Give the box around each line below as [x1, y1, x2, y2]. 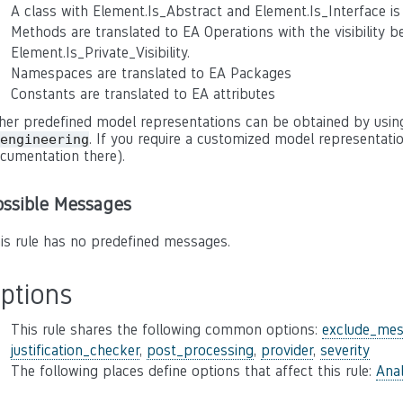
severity [320, 342, 370, 359]
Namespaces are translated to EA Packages [11, 65, 291, 82]
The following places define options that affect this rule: [11, 363, 376, 380]
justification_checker [11, 342, 139, 359]
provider [261, 342, 313, 359]
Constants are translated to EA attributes [11, 85, 275, 103]
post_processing [147, 342, 254, 359]
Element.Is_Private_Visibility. [11, 44, 190, 61]
